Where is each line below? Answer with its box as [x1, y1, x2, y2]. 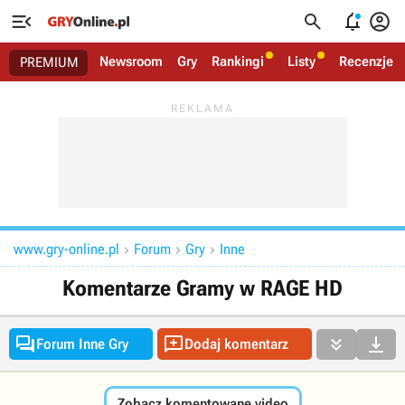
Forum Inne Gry [36, 335, 128, 353]
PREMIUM [20, 54, 79, 71]
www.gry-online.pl [14, 240, 119, 258]
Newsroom [99, 53, 163, 70]
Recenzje [339, 53, 393, 70]
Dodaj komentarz [184, 335, 288, 353]
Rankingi [212, 53, 264, 70]
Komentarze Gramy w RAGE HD [62, 276, 343, 301]
